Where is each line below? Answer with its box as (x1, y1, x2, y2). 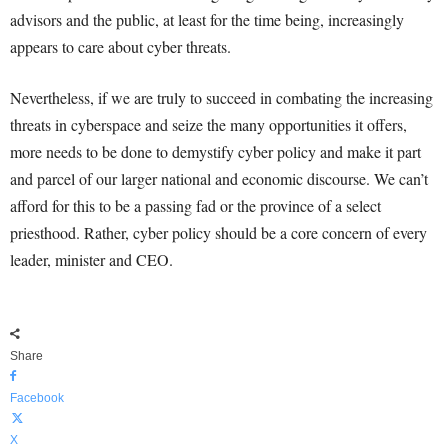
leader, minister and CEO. (10, 249, 173, 270)
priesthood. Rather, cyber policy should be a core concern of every (10, 222, 427, 243)
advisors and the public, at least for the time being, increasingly (10, 9, 404, 30)
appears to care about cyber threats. (10, 36, 231, 57)
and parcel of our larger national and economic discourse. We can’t (10, 168, 428, 189)
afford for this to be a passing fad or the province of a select (10, 195, 381, 216)
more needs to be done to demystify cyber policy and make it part (10, 141, 421, 162)
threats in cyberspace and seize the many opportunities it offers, (10, 114, 407, 135)
